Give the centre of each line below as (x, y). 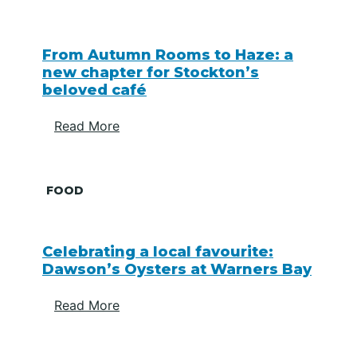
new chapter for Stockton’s (151, 73)
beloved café (94, 90)
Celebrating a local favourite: (158, 252)
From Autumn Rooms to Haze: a (168, 55)
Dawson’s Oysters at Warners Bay (177, 270)
